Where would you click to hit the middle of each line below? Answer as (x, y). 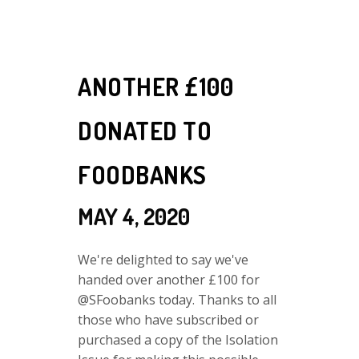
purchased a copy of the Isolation (178, 339)
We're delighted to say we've (163, 259)
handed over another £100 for (169, 279)
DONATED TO (145, 130)
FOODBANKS (142, 174)
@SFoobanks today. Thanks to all (177, 299)
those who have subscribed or (168, 319)
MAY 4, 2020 (134, 216)
